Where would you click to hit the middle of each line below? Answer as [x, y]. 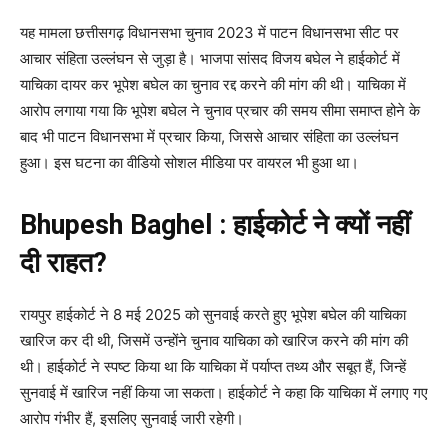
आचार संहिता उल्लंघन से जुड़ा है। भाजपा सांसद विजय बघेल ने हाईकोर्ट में [210, 59]
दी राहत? [63, 263]
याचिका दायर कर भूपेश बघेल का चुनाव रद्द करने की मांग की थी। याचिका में [213, 85]
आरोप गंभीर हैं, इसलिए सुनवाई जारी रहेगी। [132, 419]
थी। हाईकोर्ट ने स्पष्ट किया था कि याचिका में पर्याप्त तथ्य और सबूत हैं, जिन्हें [213, 367]
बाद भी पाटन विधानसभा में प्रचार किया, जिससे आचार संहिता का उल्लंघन [209, 137]
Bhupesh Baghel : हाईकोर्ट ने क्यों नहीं [215, 225]
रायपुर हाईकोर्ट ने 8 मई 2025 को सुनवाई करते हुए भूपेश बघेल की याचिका [213, 315]
